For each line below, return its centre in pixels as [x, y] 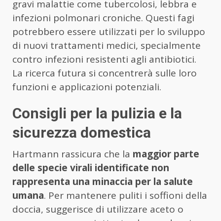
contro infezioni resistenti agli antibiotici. [104, 59]
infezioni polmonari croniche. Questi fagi [103, 18]
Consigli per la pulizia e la [97, 113]
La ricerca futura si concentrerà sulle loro [105, 73]
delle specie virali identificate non [91, 167]
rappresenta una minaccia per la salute [103, 181]
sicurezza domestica [82, 132]
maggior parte [166, 154]
